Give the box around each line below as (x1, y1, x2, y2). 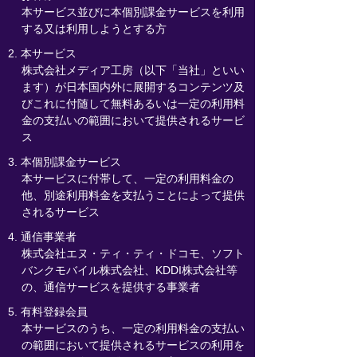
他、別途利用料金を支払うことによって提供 (21, 189, 245, 202)
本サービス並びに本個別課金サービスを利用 (21, 6, 245, 18)
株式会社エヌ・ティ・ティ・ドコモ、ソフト (21, 247, 245, 260)
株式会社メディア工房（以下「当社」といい (21, 64, 245, 76)
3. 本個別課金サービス (8, 155, 121, 168)
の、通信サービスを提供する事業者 (21, 280, 200, 293)
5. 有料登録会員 (8, 305, 88, 318)
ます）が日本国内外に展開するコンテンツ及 (21, 80, 245, 93)
